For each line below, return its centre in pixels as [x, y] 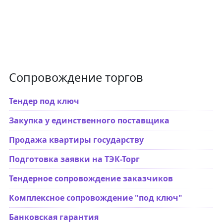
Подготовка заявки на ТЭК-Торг [74, 159]
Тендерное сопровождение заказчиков [91, 178]
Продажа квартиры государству [76, 139]
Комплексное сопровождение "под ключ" [95, 197]
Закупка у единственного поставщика [89, 120]
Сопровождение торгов [76, 77]
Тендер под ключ [44, 101]
